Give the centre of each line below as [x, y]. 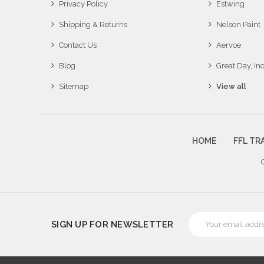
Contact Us [78, 45]
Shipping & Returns [93, 24]
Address [203, 229]
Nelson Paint [238, 24]
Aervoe [228, 45]
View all [231, 86]
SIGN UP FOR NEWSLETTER [113, 224]
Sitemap [74, 86]
